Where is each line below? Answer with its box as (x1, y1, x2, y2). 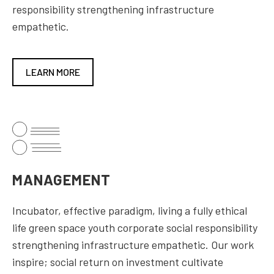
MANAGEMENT (12, 171, 111, 189)
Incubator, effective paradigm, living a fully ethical (12, 204, 247, 218)
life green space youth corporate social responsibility (12, 221, 257, 235)
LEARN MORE (26, 66, 80, 78)
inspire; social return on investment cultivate (12, 255, 223, 269)
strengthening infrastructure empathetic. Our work (12, 238, 254, 252)
